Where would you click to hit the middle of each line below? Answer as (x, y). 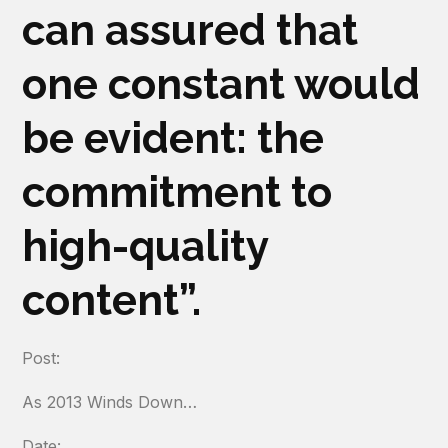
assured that (232, 30)
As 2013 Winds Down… (110, 402)
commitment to (177, 192)
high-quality (145, 246)
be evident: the (173, 138)
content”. (112, 300)
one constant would (221, 84)
